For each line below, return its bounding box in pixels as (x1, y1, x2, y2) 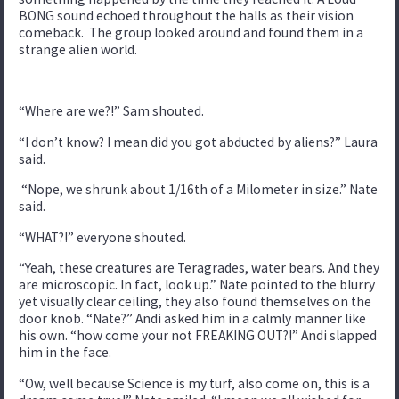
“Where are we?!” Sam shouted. (19, 102, 207, 119)
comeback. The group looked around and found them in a (19, 23, 363, 41)
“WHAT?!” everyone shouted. (19, 228, 186, 246)
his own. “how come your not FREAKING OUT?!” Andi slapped (19, 327, 377, 345)
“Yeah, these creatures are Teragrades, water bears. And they (19, 259, 379, 277)
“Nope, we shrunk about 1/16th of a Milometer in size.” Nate (19, 181, 378, 199)
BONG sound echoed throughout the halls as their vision (19, 6, 354, 24)
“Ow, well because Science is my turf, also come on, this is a (19, 374, 370, 392)
